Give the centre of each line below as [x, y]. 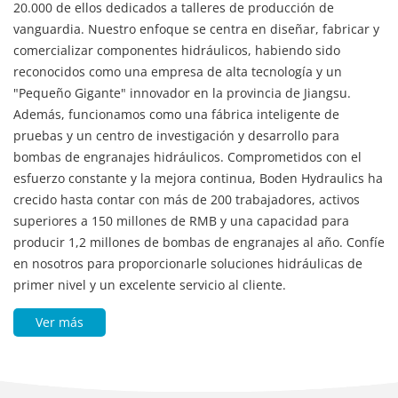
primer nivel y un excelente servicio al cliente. [150, 263]
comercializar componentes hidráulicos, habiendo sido [177, 28]
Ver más [60, 300]
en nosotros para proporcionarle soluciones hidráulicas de [188, 242]
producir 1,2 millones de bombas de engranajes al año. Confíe [199, 220]
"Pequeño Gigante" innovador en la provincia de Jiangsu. [182, 71]
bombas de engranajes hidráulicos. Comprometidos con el [187, 135]
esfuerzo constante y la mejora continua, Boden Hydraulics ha [198, 156]
